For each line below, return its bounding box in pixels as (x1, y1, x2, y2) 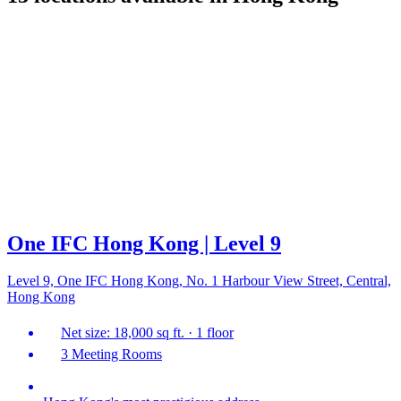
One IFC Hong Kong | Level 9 (7, 231, 281, 255)
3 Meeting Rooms (61, 346, 162, 363)
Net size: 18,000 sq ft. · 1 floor (61, 325, 234, 341)
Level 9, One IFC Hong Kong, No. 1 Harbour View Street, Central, (7, 273, 391, 289)
